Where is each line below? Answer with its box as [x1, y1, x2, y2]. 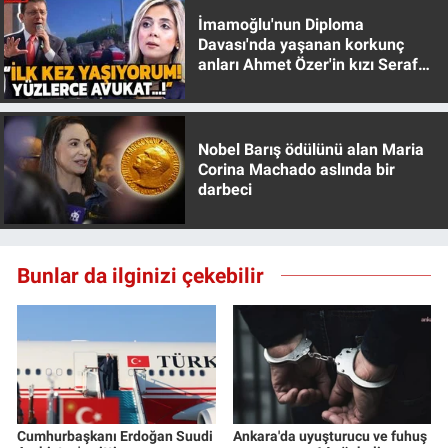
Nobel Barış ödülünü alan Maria [197, 140, 424, 160]
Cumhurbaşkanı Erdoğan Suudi [17, 427, 213, 444]
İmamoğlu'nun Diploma [197, 14, 364, 34]
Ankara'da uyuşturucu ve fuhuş [232, 427, 427, 444]
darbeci [197, 180, 252, 200]
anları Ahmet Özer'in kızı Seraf [197, 54, 418, 74]
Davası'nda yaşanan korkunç [197, 34, 404, 54]
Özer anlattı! [197, 74, 285, 94]
